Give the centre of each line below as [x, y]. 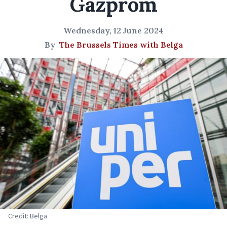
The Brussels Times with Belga [121, 45]
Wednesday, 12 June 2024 [113, 30]
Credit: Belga [28, 216]
